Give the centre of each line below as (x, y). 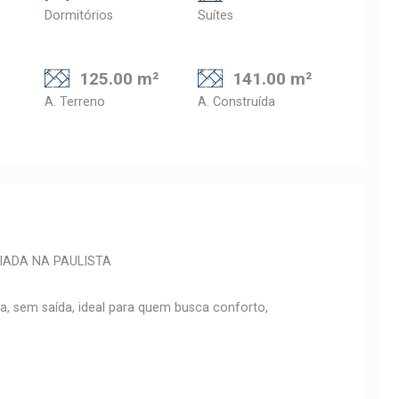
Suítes (216, 16)
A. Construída (236, 102)
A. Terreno (75, 102)
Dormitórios (79, 16)
